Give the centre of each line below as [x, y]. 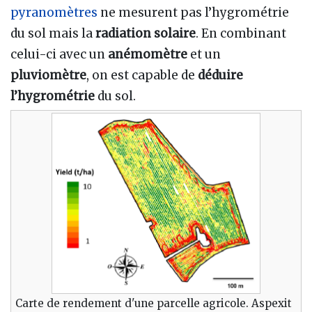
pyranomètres [54, 12]
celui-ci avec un [59, 54]
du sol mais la [53, 33]
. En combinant [241, 33]
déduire [220, 75]
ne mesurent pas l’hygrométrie [193, 12]
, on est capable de [142, 75]
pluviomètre [48, 75]
